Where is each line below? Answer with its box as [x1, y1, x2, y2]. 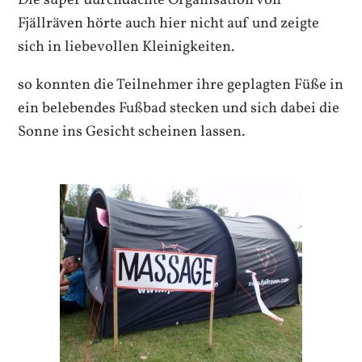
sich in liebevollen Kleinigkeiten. [18, 36, 235, 57]
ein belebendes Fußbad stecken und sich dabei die [18, 98, 340, 120]
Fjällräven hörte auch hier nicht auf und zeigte [18, 12, 320, 34]
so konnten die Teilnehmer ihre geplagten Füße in [18, 74, 344, 96]
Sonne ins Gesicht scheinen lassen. [18, 121, 246, 143]
